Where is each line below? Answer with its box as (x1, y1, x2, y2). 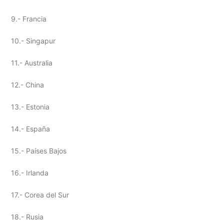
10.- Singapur (11, 36, 55, 45)
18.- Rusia (11, 212, 43, 221)
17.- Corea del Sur (11, 190, 69, 199)
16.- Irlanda (11, 168, 48, 177)
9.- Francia (11, 14, 46, 23)
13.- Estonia (11, 102, 49, 111)
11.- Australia (11, 58, 52, 67)
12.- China (11, 80, 44, 89)
